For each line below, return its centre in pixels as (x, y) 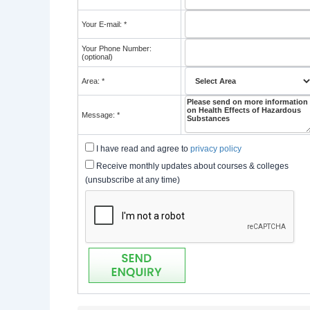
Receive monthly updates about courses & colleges (191, 166)
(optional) (97, 57)
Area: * (93, 81)
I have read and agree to (142, 149)
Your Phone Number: (117, 48)
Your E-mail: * (104, 24)
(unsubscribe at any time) (133, 180)
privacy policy (216, 149)
